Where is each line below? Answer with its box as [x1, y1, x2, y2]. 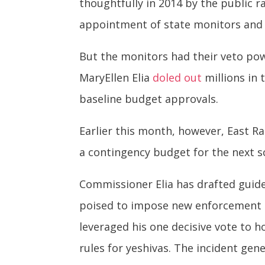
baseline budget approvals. [79, 92, 219, 106]
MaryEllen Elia [79, 70, 153, 85]
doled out [153, 70, 202, 85]
